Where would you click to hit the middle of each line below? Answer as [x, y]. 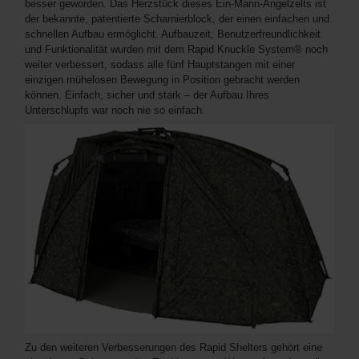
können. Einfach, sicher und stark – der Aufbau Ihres [147, 95]
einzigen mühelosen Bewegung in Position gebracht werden [162, 80]
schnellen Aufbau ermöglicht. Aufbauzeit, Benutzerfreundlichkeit [173, 34]
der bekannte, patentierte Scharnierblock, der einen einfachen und [177, 19]
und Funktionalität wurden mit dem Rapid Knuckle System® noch [176, 50]
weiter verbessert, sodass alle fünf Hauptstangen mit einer [160, 65]
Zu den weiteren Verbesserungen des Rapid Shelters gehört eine [173, 347]
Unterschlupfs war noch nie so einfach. [115, 111]
